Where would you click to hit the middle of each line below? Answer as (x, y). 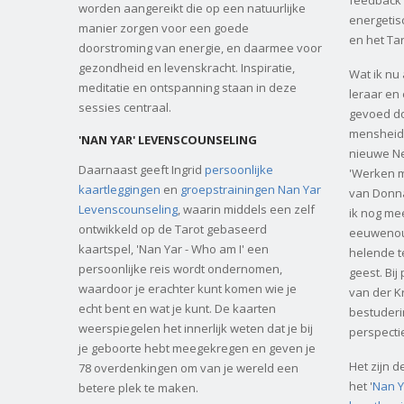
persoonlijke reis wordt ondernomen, (180, 268)
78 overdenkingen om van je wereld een (188, 367)
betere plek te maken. (138, 387)
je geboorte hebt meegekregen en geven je (197, 348)
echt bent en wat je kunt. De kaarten (177, 308)
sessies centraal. (125, 108)
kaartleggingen (119, 189)
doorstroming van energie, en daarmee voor (200, 48)
